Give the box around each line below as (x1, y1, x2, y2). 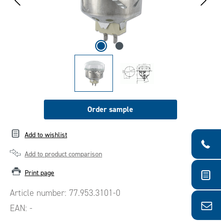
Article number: (10, 187, 69, 198)
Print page (25, 168, 54, 177)
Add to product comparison (25, 149, 102, 158)
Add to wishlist (25, 130, 67, 139)
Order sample (87, 104, 134, 115)
